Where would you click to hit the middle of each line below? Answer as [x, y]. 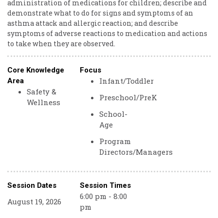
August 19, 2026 [34, 201]
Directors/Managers [136, 152]
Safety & [42, 91]
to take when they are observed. [61, 44]
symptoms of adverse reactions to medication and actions [107, 33]
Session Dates [32, 185]
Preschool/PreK [128, 97]
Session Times [106, 185]
